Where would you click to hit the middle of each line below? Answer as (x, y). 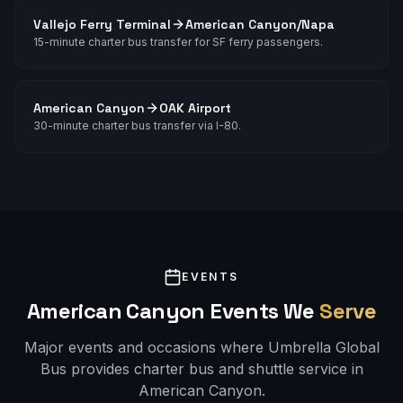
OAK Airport (195, 107)
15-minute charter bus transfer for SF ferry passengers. (178, 41)
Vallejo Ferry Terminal (102, 24)
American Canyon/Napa (260, 24)
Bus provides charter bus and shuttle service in (201, 368)
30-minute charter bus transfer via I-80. (137, 125)
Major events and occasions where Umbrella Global (201, 347)
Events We (262, 310)
